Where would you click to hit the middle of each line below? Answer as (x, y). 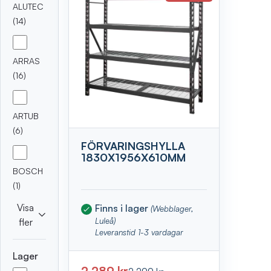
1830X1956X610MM (134, 158)
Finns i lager (123, 208)
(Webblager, (172, 208)
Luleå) (106, 220)
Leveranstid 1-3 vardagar (139, 232)
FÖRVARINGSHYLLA (133, 146)
